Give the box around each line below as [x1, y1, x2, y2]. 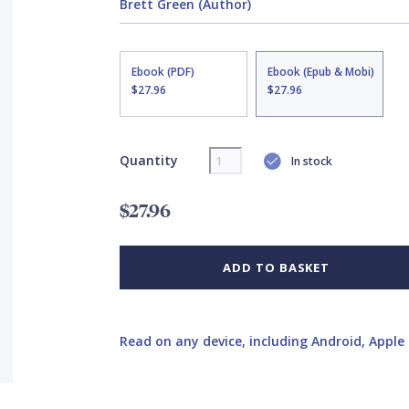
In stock [290, 152, 332, 169]
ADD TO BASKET [223, 259, 330, 276]
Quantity [119, 151, 178, 169]
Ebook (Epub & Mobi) [267, 64, 374, 79]
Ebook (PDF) [131, 64, 194, 79]
